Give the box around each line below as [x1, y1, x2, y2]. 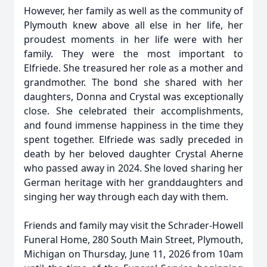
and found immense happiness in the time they [24, 119, 243, 132]
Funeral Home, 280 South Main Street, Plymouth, [24, 233, 243, 246]
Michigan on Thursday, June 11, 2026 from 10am [24, 247, 243, 260]
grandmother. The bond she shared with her [24, 76, 243, 89]
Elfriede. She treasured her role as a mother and [24, 61, 243, 74]
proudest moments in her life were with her [24, 33, 243, 46]
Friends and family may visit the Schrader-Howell [24, 219, 243, 232]
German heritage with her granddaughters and [24, 176, 243, 189]
